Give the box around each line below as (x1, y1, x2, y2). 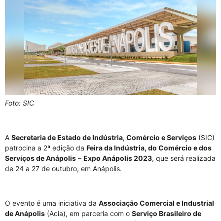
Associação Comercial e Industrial (99, 198, 214, 207)
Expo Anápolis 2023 (83, 153, 152, 162)
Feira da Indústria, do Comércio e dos (86, 143, 212, 152)
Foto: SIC (5, 98, 36, 107)
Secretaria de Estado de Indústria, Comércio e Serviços (11, 133, 196, 142)
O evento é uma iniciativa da (5, 198, 99, 207)
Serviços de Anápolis (5, 153, 76, 162)
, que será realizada (152, 153, 216, 162)
